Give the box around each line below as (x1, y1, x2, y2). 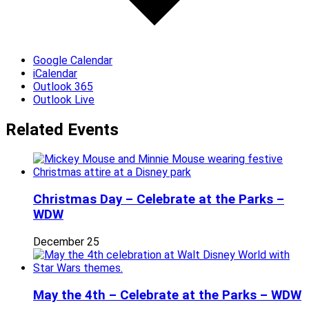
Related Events (6, 119, 119, 139)
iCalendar (33, 66, 77, 80)
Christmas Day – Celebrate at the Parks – (33, 192, 284, 208)
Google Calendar (33, 53, 112, 67)
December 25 (33, 235, 99, 248)
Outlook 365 (33, 79, 93, 93)
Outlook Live (33, 92, 94, 106)
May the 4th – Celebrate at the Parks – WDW (33, 287, 301, 303)
